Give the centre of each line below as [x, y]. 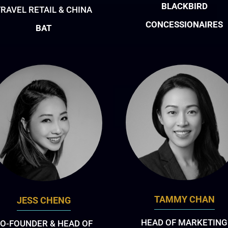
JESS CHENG [44, 200]
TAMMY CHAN [184, 199]
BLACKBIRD [184, 6]
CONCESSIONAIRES [184, 25]
